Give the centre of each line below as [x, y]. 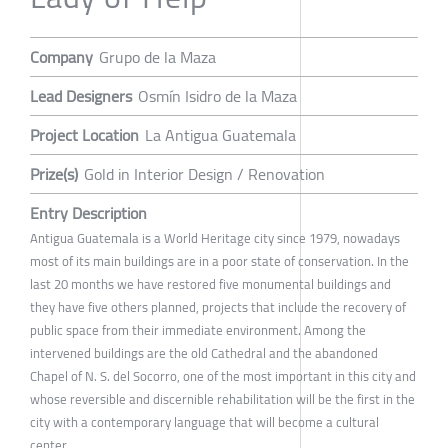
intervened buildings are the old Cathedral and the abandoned [204, 352]
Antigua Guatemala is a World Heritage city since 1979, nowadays [215, 237]
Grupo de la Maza [157, 56]
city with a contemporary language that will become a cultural [204, 421]
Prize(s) [54, 173]
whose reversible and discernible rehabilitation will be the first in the [222, 398]
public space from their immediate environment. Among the [198, 329]
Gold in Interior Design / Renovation [204, 173]
